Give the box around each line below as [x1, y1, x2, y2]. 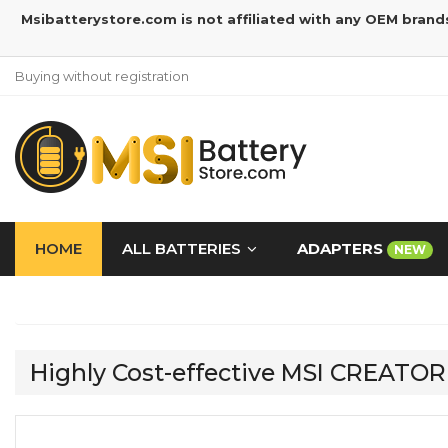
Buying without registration [15, 68, 189, 84]
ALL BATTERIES [122, 239, 241, 258]
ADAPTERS [297, 239, 387, 258]
